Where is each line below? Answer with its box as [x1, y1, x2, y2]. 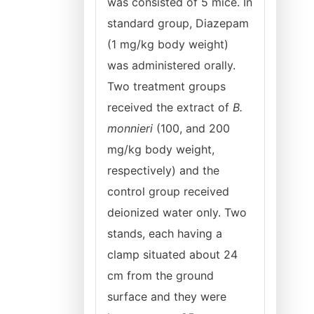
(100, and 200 [153, 121, 230, 135]
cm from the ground [107, 268, 214, 282]
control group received [107, 184, 229, 198]
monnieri [107, 121, 153, 135]
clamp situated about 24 [107, 247, 238, 261]
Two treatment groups [107, 79, 226, 93]
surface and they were [107, 289, 226, 303]
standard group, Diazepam [107, 16, 249, 30]
